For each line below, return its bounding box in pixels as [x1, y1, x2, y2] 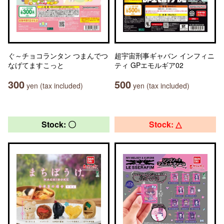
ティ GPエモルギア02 [114, 60, 183, 70]
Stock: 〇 [41, 118, 76, 130]
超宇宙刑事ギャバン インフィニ [114, 50, 214, 60]
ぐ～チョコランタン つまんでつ [8, 50, 108, 60]
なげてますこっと [8, 60, 64, 70]
